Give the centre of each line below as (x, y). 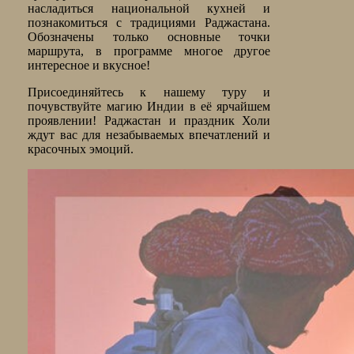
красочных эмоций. (81, 149)
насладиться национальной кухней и (149, 9)
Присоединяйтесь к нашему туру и (149, 92)
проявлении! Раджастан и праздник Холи (149, 121)
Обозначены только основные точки (149, 37)
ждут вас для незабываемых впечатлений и (149, 135)
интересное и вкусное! (89, 66)
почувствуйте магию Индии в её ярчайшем (149, 107)
